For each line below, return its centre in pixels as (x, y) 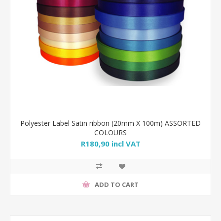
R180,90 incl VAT (110, 144)
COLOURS (110, 132)
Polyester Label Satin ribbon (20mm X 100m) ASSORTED (110, 123)
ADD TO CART (117, 184)
